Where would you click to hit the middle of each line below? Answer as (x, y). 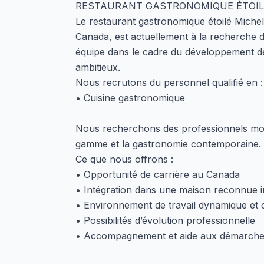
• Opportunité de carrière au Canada (158, 174)
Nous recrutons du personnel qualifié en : (169, 82)
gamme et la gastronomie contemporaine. (168, 144)
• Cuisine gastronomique (130, 98)
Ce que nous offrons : (124, 159)
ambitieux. (98, 67)
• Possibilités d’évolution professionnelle (165, 220)
